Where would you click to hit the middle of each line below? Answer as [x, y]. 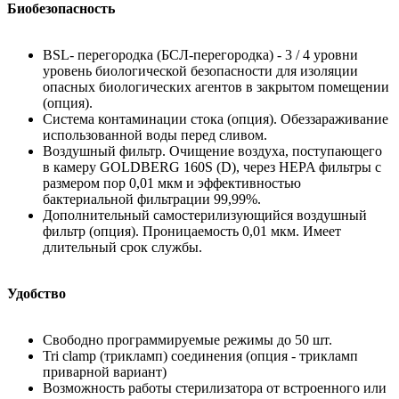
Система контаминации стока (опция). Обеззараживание [216, 118]
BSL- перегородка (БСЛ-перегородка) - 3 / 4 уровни [200, 54]
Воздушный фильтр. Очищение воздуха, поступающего [212, 151]
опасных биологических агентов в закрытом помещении [216, 86]
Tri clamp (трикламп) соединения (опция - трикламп [200, 355]
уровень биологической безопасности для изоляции [200, 70]
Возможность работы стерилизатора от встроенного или [215, 387]
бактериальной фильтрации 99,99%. [152, 199]
